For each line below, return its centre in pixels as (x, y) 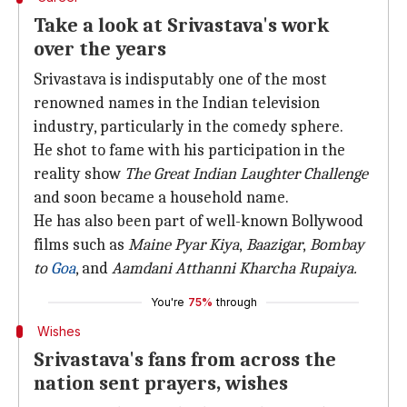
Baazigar (273, 245)
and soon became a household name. (161, 198)
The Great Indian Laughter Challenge (246, 174)
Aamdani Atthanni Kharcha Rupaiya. (233, 268)
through (236, 302)
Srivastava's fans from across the (185, 360)
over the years (100, 49)
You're (167, 302)
